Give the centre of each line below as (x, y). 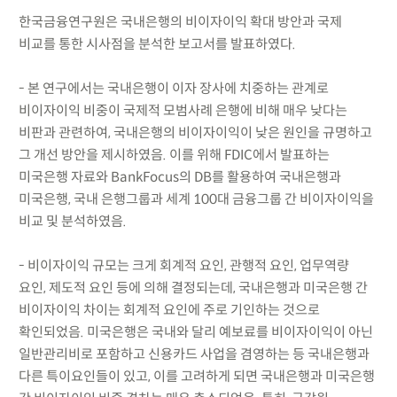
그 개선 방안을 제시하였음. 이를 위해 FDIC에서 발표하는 (174, 154)
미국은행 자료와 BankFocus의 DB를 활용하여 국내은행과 (179, 176)
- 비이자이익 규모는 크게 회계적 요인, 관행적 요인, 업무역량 (183, 265)
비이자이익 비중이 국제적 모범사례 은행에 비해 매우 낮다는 (183, 110)
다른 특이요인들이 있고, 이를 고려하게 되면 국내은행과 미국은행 (196, 376)
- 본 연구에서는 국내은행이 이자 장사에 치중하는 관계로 (173, 88)
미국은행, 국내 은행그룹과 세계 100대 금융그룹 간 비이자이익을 (196, 198)
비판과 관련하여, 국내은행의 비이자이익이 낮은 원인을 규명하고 (195, 132)
